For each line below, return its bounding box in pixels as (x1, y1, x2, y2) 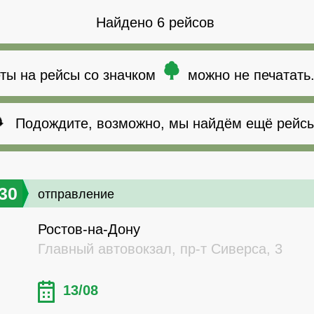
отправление (38, 187, 114, 202)
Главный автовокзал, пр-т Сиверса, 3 (38, 241, 282, 257)
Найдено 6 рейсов (95, 15, 214, 31)
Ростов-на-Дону (38, 221, 140, 238)
